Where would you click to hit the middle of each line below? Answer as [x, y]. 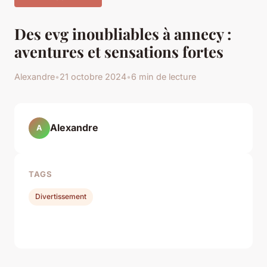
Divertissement [61, 197]
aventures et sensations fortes [119, 51]
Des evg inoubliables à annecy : [123, 33]
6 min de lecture [164, 76]
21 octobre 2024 [93, 76]
